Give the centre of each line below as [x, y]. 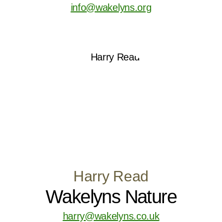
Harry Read [111, 176]
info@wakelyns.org [111, 7]
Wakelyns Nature [111, 197]
